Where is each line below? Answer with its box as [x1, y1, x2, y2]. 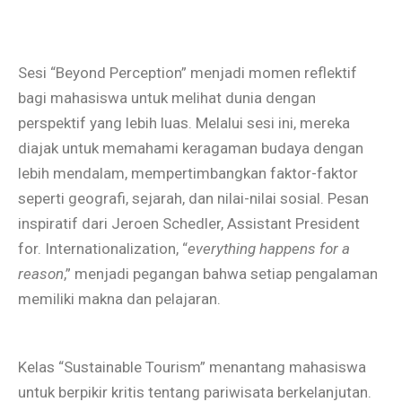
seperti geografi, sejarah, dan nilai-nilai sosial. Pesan [18, 188, 369, 207]
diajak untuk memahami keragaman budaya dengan [18, 138, 363, 157]
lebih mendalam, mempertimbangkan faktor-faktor [18, 163, 358, 182]
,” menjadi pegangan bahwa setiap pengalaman [64, 264, 378, 283]
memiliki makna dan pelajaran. [18, 289, 221, 308]
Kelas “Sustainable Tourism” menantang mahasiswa [18, 358, 366, 377]
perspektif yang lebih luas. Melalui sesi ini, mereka [18, 113, 350, 132]
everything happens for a [188, 239, 350, 258]
